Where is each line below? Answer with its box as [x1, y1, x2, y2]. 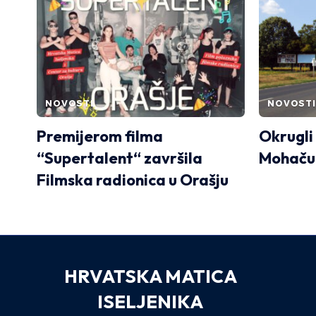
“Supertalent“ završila [37, 147, 202, 168]
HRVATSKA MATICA [63, 264, 237, 288]
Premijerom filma [37, 126, 163, 146]
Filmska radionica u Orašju [37, 169, 229, 190]
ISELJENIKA [97, 289, 204, 313]
